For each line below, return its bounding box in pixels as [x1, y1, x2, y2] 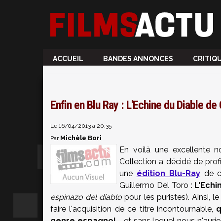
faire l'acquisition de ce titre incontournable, [50, 204, 217, 214]
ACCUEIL [53, 55, 83, 63]
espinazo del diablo [50, 192, 122, 202]
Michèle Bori [60, 134, 102, 142]
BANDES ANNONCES [103, 55, 173, 63]
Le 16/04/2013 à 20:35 [50, 122, 111, 129]
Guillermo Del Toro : [119, 181, 195, 190]
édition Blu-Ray [136, 169, 200, 178]
